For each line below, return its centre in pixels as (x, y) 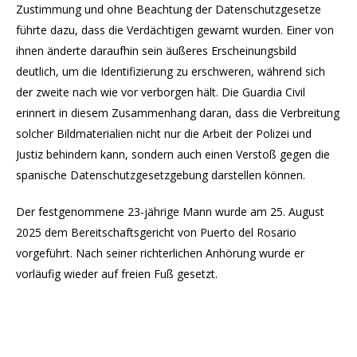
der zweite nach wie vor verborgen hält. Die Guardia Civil (161, 92)
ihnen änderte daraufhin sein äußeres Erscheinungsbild (156, 51)
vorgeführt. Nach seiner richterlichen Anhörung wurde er (160, 253)
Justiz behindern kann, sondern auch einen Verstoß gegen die (173, 155)
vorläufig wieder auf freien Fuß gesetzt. (117, 274)
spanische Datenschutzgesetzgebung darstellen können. (161, 175)
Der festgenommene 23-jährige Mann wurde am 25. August (170, 212)
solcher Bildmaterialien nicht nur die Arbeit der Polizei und (164, 134)
